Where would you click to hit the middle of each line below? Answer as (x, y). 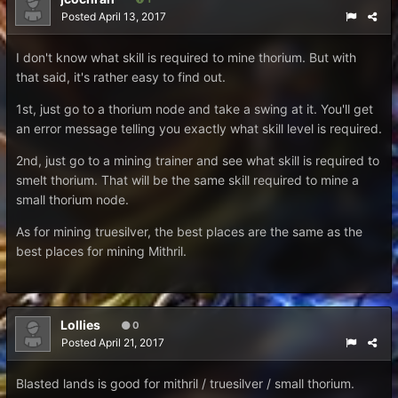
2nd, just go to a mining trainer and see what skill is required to (198, 160)
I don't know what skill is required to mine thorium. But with (186, 57)
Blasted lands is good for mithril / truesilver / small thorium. (185, 383)
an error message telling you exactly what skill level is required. (199, 128)
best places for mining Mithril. (103, 251)
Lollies (80, 325)
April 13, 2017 (132, 16)
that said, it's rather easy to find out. (121, 77)
